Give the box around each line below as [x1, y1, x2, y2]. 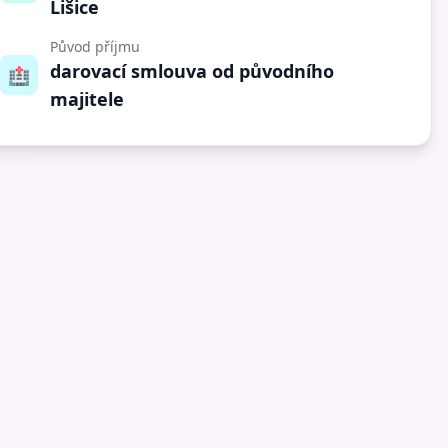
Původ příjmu [50, 36, 141, 56]
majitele [50, 86, 125, 111]
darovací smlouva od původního [50, 58, 335, 83]
